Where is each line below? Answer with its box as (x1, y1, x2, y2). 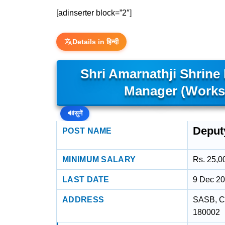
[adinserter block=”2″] (56, 9, 132, 17)
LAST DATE (62, 175, 109, 184)
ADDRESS (62, 195, 104, 204)
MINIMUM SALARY (62, 155, 136, 164)
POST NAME (62, 127, 112, 135)
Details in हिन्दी (72, 38, 119, 46)
